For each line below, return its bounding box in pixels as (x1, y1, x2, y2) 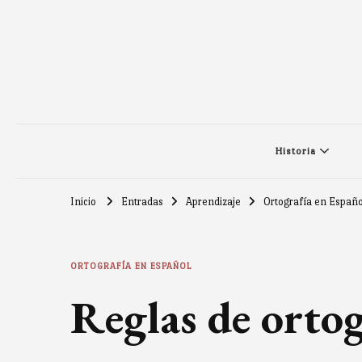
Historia (274, 145, 316, 157)
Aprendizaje (186, 195, 241, 208)
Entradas (121, 195, 163, 208)
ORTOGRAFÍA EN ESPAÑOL (70, 260, 192, 271)
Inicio (70, 195, 96, 208)
